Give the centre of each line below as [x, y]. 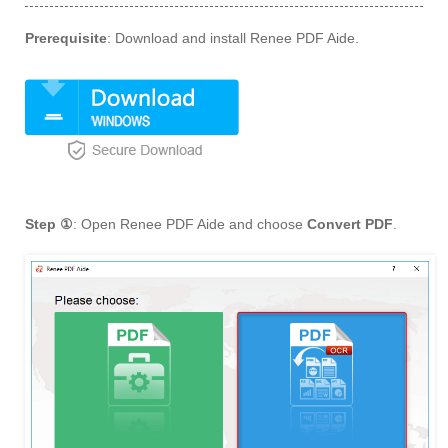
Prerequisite [66, 38]
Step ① [49, 224]
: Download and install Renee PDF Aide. [233, 38]
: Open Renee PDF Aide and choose [190, 224]
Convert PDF [350, 224]
